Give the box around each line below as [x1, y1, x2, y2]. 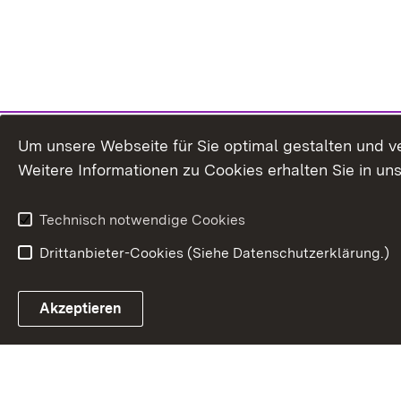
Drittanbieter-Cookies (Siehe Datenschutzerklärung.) [39, 244, 389, 261]
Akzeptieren [39, 300, 122, 317]
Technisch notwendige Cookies [39, 211, 245, 228]
